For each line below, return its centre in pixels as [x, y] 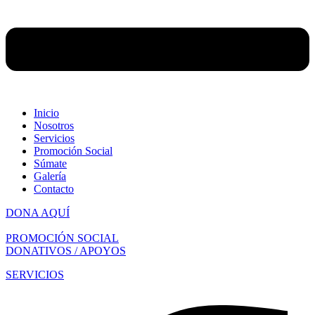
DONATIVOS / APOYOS [66, 250]
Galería [50, 176]
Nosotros [54, 125]
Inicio [46, 112]
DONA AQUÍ [38, 212]
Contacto [54, 188]
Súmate [50, 163]
